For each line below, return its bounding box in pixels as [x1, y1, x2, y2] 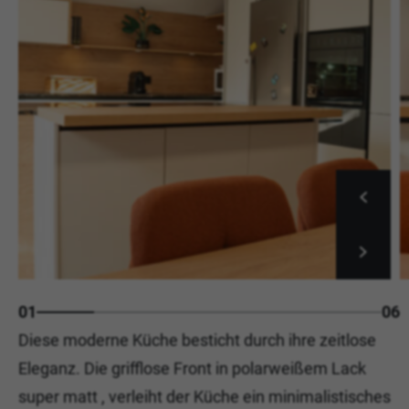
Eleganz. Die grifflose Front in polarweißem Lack [18, 359, 366, 378]
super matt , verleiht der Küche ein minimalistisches [18, 387, 391, 406]
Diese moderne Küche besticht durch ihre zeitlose [18, 330, 376, 350]
